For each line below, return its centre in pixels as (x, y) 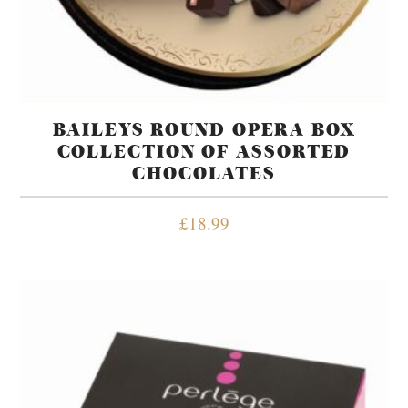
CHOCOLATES (204, 173)
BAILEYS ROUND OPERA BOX (204, 129)
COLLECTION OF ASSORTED (204, 151)
